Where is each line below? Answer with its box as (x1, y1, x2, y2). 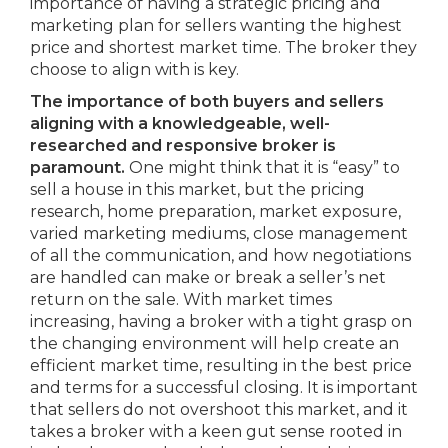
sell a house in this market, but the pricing (30, 180, 365, 199)
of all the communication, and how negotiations (30, 246, 411, 265)
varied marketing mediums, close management (30, 224, 408, 243)
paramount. (30, 158, 125, 177)
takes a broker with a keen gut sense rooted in (30, 422, 402, 441)
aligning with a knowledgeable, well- (30, 114, 330, 133)
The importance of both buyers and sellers (30, 92, 384, 111)
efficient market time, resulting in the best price (30, 356, 412, 375)
